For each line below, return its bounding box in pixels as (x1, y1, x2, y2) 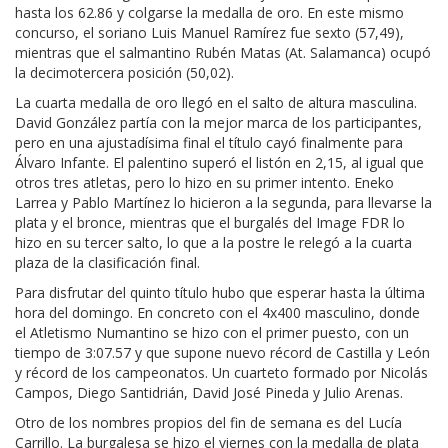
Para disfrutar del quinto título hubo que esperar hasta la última (15, 283, 425, 303)
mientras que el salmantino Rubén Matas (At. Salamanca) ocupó (15, 43, 431, 63)
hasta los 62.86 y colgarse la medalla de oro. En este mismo (15, 3, 404, 23)
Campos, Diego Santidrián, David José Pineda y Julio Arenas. (15, 383, 403, 403)
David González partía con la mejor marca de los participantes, (15, 113, 422, 133)
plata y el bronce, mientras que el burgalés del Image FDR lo (15, 213, 405, 233)
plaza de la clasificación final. (15, 253, 200, 273)
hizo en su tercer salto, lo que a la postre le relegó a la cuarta (15, 233, 412, 253)
